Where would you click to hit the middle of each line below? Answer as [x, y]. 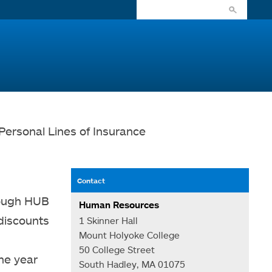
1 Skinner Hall [109, 220]
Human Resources [119, 205]
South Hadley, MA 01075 [132, 264]
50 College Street [117, 249]
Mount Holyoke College [130, 235]
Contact [91, 180]
